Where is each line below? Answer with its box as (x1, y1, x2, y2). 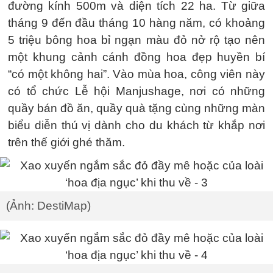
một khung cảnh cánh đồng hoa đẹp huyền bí (8, 51, 265, 63)
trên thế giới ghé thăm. (8, 136, 125, 149)
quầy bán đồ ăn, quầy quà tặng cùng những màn (8, 102, 265, 115)
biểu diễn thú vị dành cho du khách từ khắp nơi (8, 119, 265, 132)
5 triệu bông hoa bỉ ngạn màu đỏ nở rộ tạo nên (8, 34, 265, 46)
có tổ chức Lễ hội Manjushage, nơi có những (8, 85, 265, 97)
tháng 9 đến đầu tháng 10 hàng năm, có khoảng (8, 16, 265, 29)
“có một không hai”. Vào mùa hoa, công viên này (8, 68, 265, 80)
